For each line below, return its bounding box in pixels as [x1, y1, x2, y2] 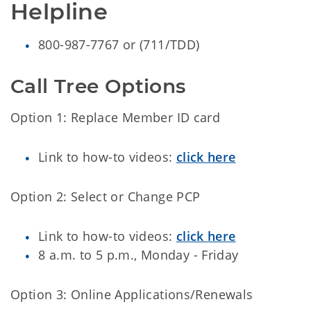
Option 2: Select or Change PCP [10, 188, 201, 205]
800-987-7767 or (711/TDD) [38, 36, 200, 53]
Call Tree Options [10, 74, 186, 98]
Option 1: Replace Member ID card [10, 109, 228, 126]
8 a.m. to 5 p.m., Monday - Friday [38, 246, 239, 263]
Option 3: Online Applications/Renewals [10, 286, 253, 303]
